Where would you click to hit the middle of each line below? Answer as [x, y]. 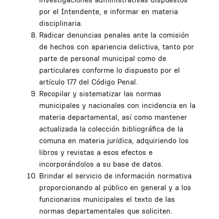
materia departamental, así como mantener [113, 117]
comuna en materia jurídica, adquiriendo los [114, 140]
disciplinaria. [61, 23]
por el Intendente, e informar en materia [109, 11]
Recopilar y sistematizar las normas [100, 93]
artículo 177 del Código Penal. [88, 82]
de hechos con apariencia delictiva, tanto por [117, 46]
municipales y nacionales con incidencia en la [117, 105]
